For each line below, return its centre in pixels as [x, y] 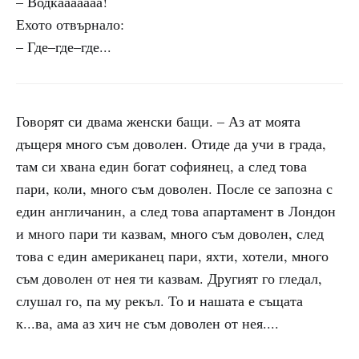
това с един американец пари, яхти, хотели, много [172, 256]
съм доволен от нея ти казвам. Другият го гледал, [169, 278]
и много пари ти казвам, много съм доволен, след [170, 233]
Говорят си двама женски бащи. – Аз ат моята [158, 121]
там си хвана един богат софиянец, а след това [161, 166]
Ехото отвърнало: [70, 24]
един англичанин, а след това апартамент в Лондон [176, 211]
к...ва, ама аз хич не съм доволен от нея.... [147, 323]
